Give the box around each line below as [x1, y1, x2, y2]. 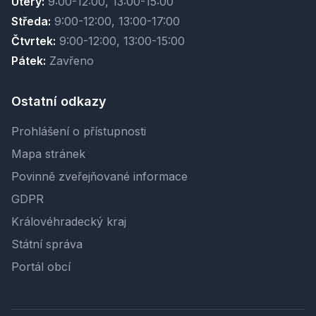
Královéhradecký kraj [11, 214, 126, 229]
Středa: [11, 14, 51, 29]
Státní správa [11, 237, 83, 252]
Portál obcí [11, 260, 71, 274]
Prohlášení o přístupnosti [11, 124, 146, 139]
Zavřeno [46, 54, 94, 68]
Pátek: [11, 54, 46, 68]
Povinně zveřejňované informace [11, 169, 188, 184]
